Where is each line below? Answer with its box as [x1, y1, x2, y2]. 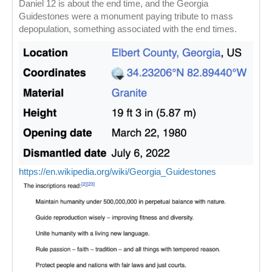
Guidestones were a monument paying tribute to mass [19, 10, 233, 21]
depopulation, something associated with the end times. [19, 23, 237, 34]
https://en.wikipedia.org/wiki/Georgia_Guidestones [19, 166, 216, 177]
